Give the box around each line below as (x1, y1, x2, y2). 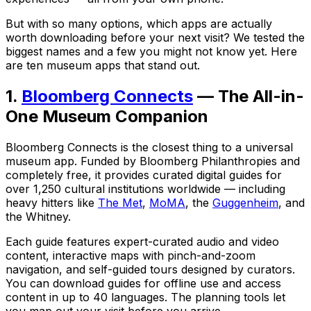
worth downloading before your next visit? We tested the (6, 30, 305, 44)
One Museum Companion (6, 106, 208, 126)
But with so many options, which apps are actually (6, 16, 272, 31)
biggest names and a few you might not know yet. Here (6, 44, 297, 58)
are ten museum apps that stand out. (6, 58, 200, 72)
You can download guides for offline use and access (6, 276, 281, 290)
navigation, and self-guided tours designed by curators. (6, 262, 295, 276)
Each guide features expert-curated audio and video (6, 234, 279, 249)
